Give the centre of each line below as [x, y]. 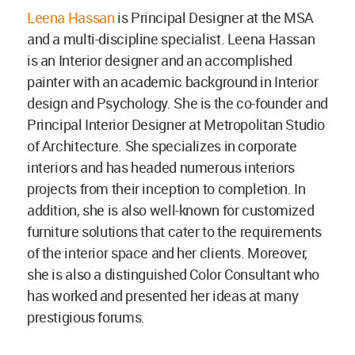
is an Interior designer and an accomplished [160, 61]
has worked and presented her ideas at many [163, 296]
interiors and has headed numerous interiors [161, 168]
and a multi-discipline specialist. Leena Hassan [171, 39]
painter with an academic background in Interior [173, 82]
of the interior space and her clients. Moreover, [167, 253]
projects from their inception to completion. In [166, 189]
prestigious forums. [86, 317]
